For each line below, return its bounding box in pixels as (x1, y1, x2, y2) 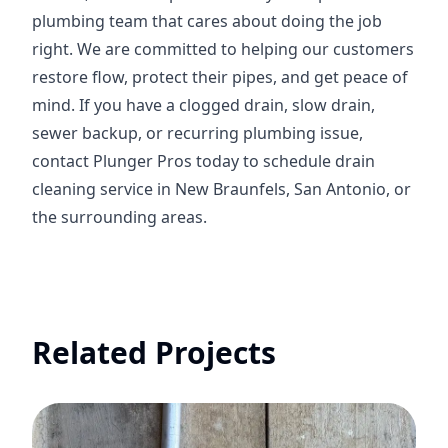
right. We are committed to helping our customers (32, 38, 414, 60)
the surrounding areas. (32, 206, 207, 228)
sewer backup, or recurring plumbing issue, (32, 122, 363, 144)
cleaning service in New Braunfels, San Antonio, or (32, 178, 411, 200)
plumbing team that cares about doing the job (32, 10, 382, 32)
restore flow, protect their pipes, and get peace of (32, 66, 408, 88)
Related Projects (32, 332, 276, 373)
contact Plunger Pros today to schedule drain (32, 150, 375, 172)
